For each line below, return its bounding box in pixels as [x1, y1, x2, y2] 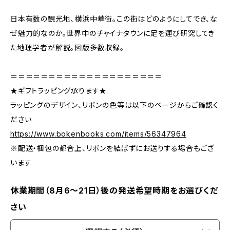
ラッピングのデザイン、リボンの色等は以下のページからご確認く [10, 101, 219, 109]
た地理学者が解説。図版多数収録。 [10, 43, 124, 52]
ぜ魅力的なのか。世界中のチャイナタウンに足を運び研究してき [10, 29, 215, 37]
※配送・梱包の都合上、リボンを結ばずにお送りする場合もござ [10, 144, 215, 152]
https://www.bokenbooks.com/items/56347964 [10, 129, 186, 138]
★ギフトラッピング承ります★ [10, 86, 107, 95]
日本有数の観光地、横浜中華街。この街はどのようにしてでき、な [10, 14, 218, 23]
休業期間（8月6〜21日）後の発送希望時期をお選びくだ [10, 185, 218, 196]
